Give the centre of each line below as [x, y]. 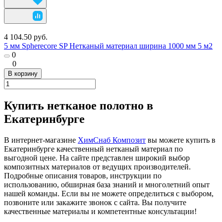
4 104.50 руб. [26, 37]
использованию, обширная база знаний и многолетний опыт [107, 184]
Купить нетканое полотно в [79, 105]
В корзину [23, 73]
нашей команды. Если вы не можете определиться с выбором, [109, 193]
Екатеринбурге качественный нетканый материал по [93, 149]
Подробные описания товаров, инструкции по [83, 175]
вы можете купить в [181, 140]
